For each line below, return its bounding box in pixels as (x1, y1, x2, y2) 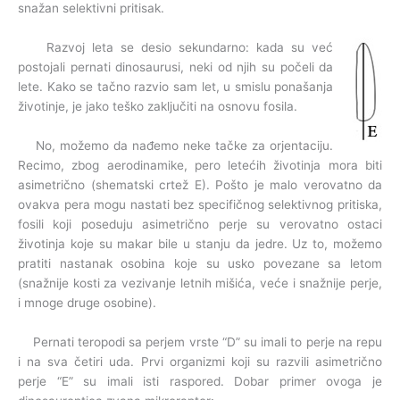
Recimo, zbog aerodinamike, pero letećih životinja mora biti (18, 157, 382, 172)
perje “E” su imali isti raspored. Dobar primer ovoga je (18, 373, 382, 388)
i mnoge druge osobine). (18, 295, 156, 310)
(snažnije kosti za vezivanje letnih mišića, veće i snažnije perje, (18, 275, 382, 290)
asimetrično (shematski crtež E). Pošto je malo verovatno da (18, 177, 382, 192)
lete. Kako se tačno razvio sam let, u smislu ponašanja (18, 79, 334, 94)
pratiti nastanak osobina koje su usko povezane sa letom (18, 255, 382, 271)
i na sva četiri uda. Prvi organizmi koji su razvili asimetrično (18, 354, 382, 369)
